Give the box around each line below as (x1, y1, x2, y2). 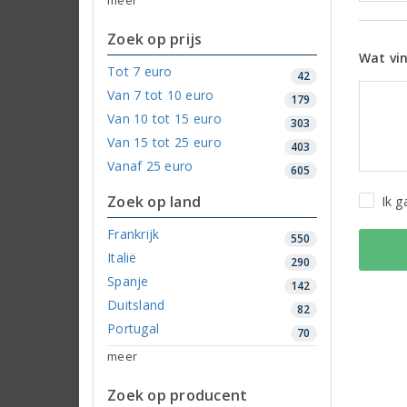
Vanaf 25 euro (107, 156, 194, 174)
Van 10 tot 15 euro (107, 109, 222, 127)
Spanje (107, 272, 149, 290)
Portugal (107, 319, 160, 337)
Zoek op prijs (107, 28, 203, 49)
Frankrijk (107, 224, 160, 243)
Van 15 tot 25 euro (107, 133, 222, 151)
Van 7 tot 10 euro (107, 85, 214, 104)
